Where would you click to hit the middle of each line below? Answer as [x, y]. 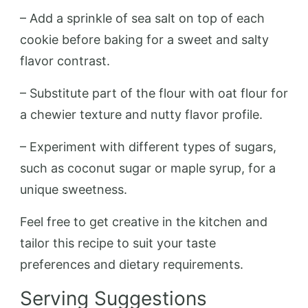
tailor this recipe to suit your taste [118, 243]
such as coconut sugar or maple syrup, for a [148, 168]
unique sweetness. [74, 189]
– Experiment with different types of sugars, [148, 146]
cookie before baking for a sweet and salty [144, 39]
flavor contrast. [65, 60]
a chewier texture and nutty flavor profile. [141, 114]
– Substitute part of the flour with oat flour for [154, 93]
